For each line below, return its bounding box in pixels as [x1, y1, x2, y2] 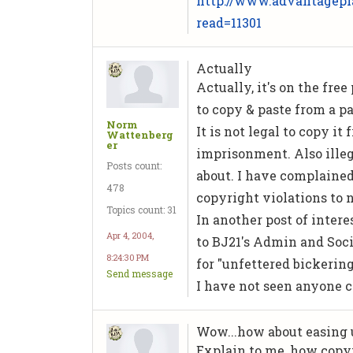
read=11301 [196, 14, 262, 31]
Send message [106, 266, 173, 280]
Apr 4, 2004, [106, 229, 154, 241]
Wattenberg [106, 127, 173, 142]
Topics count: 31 [106, 203, 176, 216]
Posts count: [106, 158, 162, 172]
